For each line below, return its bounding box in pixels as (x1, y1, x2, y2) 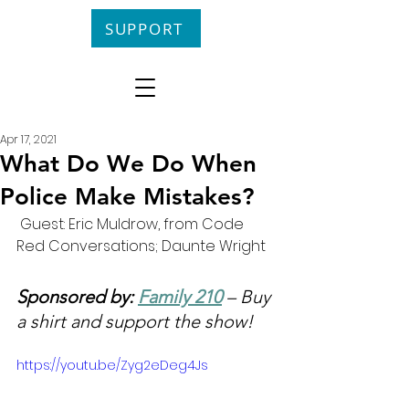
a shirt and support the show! (16, 310, 253, 332)
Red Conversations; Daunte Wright (16, 236, 266, 257)
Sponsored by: (16, 286, 138, 308)
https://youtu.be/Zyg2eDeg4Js (16, 356, 208, 374)
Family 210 (138, 286, 222, 308)
